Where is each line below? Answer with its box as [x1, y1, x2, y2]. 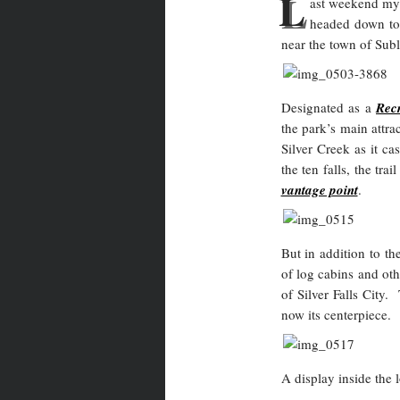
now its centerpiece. [280, 305, 391, 323]
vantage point [280, 180, 358, 199]
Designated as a [280, 98, 376, 116]
